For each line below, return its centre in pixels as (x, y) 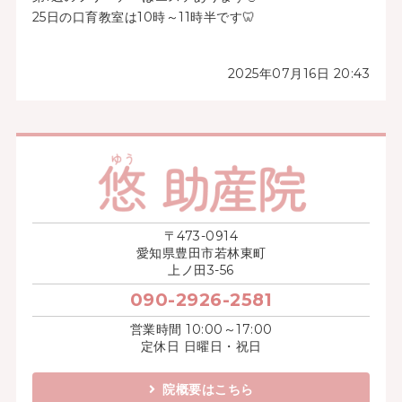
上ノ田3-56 (201, 270)
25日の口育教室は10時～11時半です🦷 (144, 17)
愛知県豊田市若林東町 (201, 253)
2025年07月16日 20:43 (299, 74)
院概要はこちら (208, 389)
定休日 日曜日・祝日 (201, 346)
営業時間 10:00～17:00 (201, 329)
